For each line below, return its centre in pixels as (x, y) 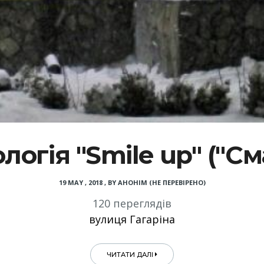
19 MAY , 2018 (80, 182)
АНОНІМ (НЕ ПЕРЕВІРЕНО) (161, 182)
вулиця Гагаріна (132, 219)
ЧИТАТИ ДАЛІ (131, 254)
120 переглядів (132, 203)
